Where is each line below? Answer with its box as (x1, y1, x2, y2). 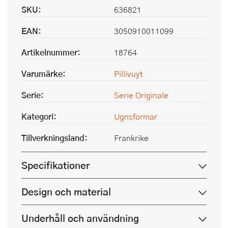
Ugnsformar (114, 110, 157, 122)
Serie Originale (114, 89, 168, 101)
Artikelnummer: (21, 46, 80, 58)
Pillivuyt (114, 68, 143, 79)
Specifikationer (21, 158, 90, 173)
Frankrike (114, 132, 149, 144)
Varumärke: (21, 68, 66, 79)
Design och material (21, 184, 111, 199)
